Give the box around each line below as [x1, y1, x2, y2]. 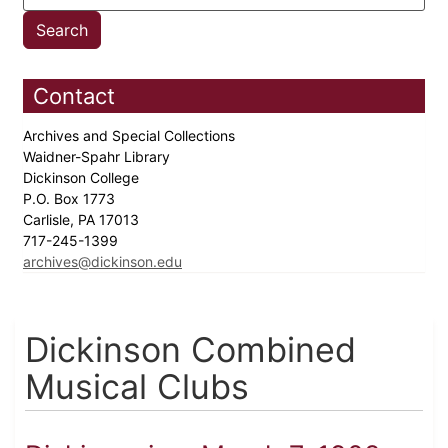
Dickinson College [23, 169, 143, 187]
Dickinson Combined [25, 329, 356, 371]
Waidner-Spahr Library [23, 148, 174, 166]
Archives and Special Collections [23, 127, 239, 145]
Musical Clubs [25, 366, 249, 408]
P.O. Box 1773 [23, 190, 119, 208]
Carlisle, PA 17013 [23, 211, 143, 229]
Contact [33, 83, 115, 110]
